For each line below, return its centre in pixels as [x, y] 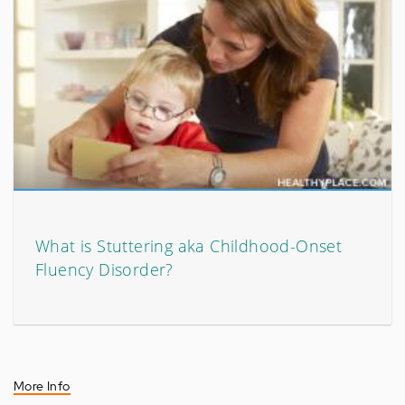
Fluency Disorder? [104, 269]
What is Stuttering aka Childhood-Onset [189, 246]
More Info [42, 386]
